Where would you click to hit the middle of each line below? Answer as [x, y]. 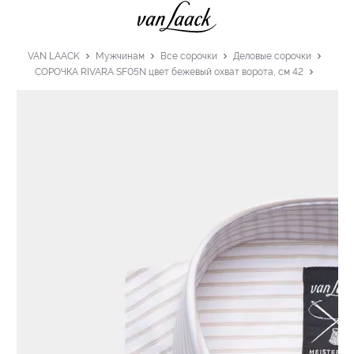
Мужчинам [120, 56]
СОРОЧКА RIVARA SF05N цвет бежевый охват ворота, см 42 [169, 72]
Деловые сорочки [272, 56]
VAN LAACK [53, 56]
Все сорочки [188, 56]
